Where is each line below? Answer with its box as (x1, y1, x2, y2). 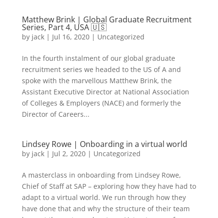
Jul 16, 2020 (52, 32, 90, 41)
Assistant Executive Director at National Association (21, 87, 189, 96)
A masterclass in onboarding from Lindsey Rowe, (21, 170, 181, 180)
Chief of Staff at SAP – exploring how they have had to (21, 182, 196, 191)
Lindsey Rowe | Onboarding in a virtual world (21, 139, 187, 149)
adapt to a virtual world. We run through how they (21, 193, 186, 202)
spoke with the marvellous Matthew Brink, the (21, 76, 172, 85)
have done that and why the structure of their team (21, 204, 190, 213)
